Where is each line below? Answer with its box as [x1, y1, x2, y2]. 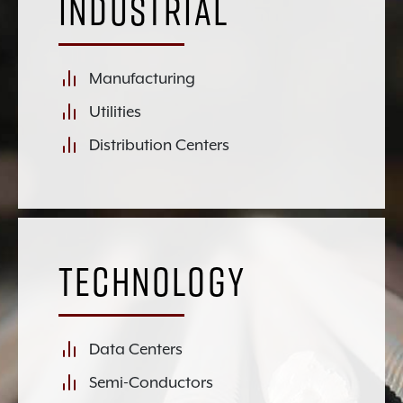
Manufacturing [89, 68, 195, 87]
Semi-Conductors [89, 372, 213, 391]
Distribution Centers [89, 135, 229, 154]
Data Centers [89, 339, 183, 358]
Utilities [89, 102, 141, 121]
